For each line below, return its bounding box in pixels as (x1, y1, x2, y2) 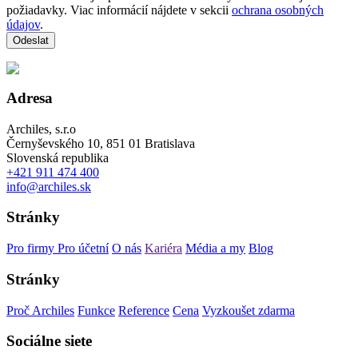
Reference (118, 303, 169, 317)
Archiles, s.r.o (6, 121, 76, 136)
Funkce (78, 303, 115, 317)
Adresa (6, 89, 53, 106)
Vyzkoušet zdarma (202, 303, 295, 317)
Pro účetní (58, 241, 109, 256)
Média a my (185, 241, 245, 256)
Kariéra (145, 241, 182, 256)
